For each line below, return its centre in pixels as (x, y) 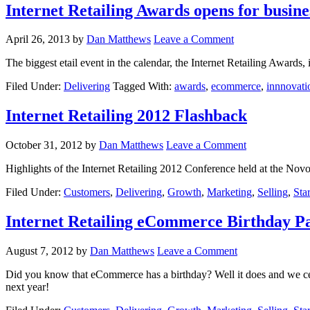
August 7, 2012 (39, 251)
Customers (87, 192)
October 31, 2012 (44, 145)
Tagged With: (144, 86)
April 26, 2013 (38, 39)
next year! (27, 287)
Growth (184, 192)
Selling (273, 192)
